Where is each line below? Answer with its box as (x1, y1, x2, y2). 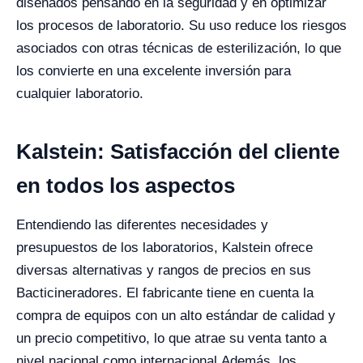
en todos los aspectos (16, 173, 241, 199)
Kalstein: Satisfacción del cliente (16, 139, 340, 164)
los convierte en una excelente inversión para (16, 63, 291, 79)
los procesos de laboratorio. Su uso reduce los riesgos (16, 18, 347, 34)
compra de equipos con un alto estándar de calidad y (16, 308, 335, 324)
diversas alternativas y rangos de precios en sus (16, 263, 311, 279)
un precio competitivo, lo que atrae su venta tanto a (16, 331, 327, 347)
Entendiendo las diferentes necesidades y (16, 217, 268, 233)
